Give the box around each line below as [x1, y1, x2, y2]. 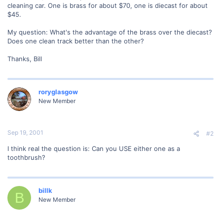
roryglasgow [38, 87, 78, 96]
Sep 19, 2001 [7, 129, 43, 136]
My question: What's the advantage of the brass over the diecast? [7, 28, 212, 36]
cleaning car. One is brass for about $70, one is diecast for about [7, 1, 208, 9]
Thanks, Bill [7, 54, 42, 63]
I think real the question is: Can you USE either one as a [7, 145, 180, 152]
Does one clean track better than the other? [7, 37, 144, 45]
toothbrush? [7, 153, 45, 161]
